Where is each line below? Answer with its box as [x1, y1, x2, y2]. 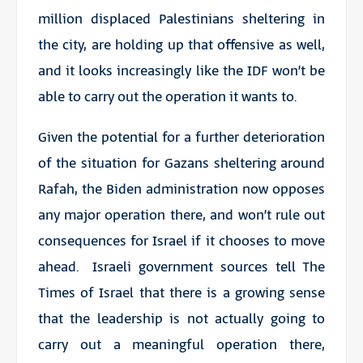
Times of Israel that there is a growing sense [37, 283, 326, 303]
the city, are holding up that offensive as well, [37, 35, 326, 55]
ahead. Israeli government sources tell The [37, 257, 326, 277]
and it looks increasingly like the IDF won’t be [37, 61, 326, 81]
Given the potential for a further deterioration [37, 127, 326, 147]
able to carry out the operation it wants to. [37, 87, 297, 107]
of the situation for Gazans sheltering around [37, 153, 326, 173]
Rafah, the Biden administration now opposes [37, 179, 326, 199]
